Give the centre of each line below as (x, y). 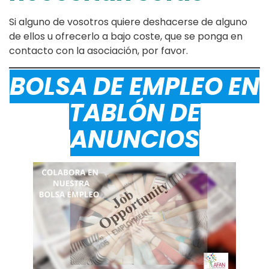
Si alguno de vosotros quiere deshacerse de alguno (128, 22)
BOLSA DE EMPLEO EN (134, 86)
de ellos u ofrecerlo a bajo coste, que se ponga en (126, 36)
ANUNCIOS (134, 139)
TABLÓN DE (134, 113)
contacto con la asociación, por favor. (98, 50)
